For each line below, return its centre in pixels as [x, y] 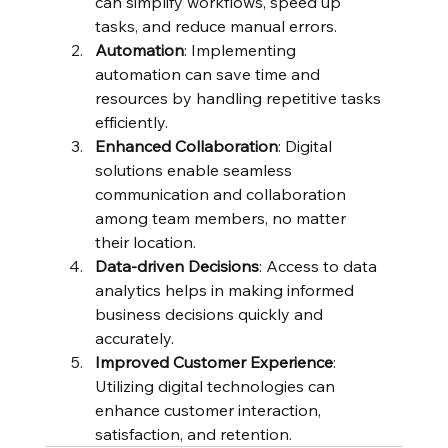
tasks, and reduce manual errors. [215, 26]
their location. [145, 242]
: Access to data [319, 266]
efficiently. [131, 122]
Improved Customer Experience [213, 362]
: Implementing [241, 50]
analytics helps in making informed [226, 290]
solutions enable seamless [195, 170]
